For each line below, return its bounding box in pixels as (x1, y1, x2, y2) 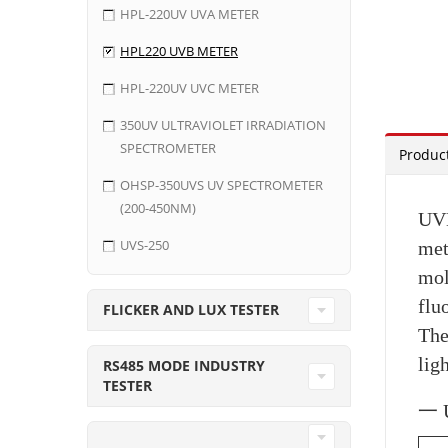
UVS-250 (120, 236, 169, 254)
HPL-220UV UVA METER (120, 5, 259, 23)
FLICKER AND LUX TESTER (103, 300, 279, 319)
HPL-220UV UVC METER (120, 79, 259, 97)
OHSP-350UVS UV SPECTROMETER (120, 176, 323, 194)
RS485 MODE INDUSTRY (103, 356, 265, 375)
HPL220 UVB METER (120, 42, 238, 60)
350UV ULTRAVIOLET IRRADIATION (120, 116, 326, 134)
